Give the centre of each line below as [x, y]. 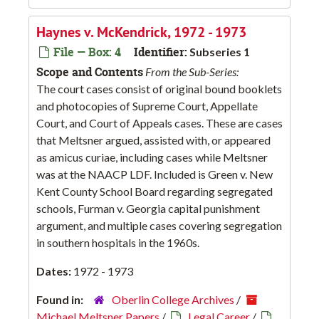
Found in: [61, 300]
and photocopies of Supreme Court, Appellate [147, 106]
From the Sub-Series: [192, 72]
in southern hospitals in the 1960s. [118, 243]
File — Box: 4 [86, 52]
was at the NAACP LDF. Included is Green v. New [155, 174]
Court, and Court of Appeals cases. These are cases [159, 123]
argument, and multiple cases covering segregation [159, 226]
